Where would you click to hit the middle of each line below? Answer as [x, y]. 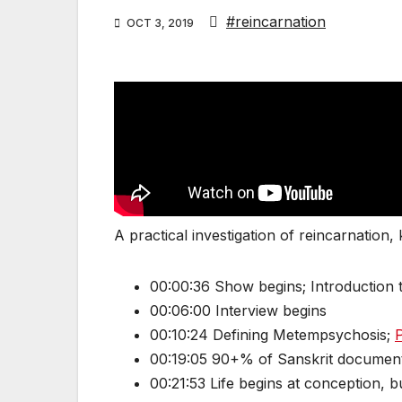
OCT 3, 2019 [160, 23]
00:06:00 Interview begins [238, 311]
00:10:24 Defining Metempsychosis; [272, 335]
